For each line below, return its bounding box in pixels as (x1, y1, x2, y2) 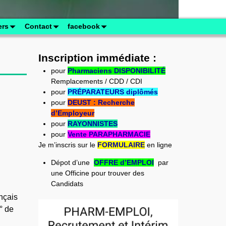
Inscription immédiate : (38, 51, 157, 64)
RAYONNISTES (67, 119, 118, 128)
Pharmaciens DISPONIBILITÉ (67, 66, 165, 75)
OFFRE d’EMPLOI (93, 158, 154, 166)
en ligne (145, 140, 173, 149)
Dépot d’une (50, 158, 94, 166)
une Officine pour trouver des (50, 168, 144, 177)
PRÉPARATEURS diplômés (67, 87, 158, 96)
